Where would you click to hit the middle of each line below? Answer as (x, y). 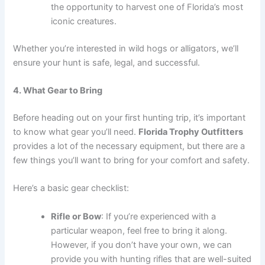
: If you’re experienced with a (159, 216)
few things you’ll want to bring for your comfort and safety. (132, 161)
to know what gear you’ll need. (76, 132)
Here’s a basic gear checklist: (71, 188)
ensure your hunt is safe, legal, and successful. (107, 62)
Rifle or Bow (76, 216)
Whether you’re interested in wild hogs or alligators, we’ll (126, 48)
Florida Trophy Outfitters (191, 132)
